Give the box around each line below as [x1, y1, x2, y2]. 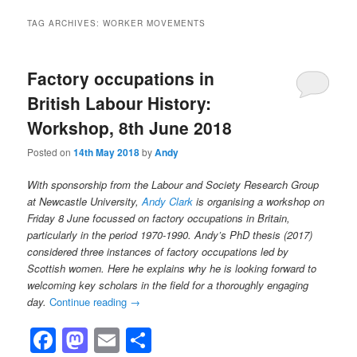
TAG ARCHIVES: [27, 17, 104, 29]
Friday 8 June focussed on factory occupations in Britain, [27, 210, 291, 226]
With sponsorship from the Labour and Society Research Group [27, 176, 320, 192]
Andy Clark [142, 193, 194, 209]
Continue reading [49, 293, 131, 309]
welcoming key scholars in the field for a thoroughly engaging [27, 277, 309, 292]
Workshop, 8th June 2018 [27, 115, 233, 139]
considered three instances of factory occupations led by [27, 243, 289, 259]
